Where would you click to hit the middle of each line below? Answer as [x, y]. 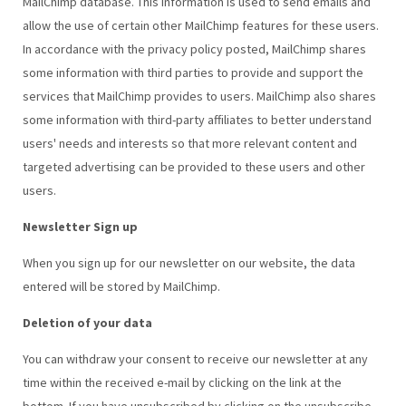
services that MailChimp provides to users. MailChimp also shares [199, 96]
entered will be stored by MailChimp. [121, 286]
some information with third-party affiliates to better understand [197, 119]
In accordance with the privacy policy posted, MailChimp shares [194, 48]
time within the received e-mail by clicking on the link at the [182, 382]
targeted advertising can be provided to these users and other [193, 166]
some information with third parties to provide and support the [193, 72]
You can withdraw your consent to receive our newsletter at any [195, 358]
